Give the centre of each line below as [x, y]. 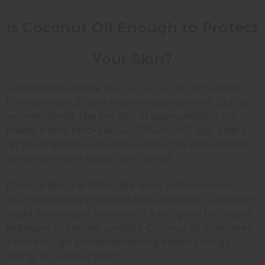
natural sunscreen [167, 88]
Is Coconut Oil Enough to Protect [132, 28]
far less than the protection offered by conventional [129, 145]
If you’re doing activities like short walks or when [120, 186]
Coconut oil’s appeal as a [64, 88]
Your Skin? [132, 59]
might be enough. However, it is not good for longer [129, 214]
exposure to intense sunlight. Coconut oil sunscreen [130, 228]
